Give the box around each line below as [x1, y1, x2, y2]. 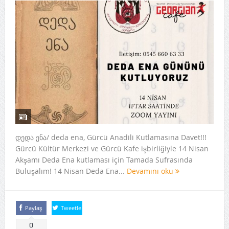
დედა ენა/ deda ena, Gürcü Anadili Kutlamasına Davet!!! [15, 132, 207, 143]
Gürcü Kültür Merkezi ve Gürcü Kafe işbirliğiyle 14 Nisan [15, 144, 209, 154]
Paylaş [25, 204, 43, 212]
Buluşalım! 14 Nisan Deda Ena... [15, 166, 127, 176]
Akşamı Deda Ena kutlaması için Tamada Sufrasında [15, 155, 193, 165]
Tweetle [61, 204, 82, 212]
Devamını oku [126, 166, 175, 176]
